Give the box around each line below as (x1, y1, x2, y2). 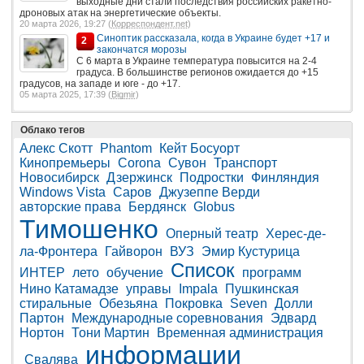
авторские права (19, 199, 121, 214)
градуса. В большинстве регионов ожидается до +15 (76, 66, 318, 78)
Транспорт (214, 155, 277, 170)
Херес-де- (266, 226, 326, 240)
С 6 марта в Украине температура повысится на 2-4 (76, 54, 317, 67)
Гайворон (105, 244, 162, 258)
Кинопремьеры (19, 155, 110, 170)
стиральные (19, 296, 92, 310)
